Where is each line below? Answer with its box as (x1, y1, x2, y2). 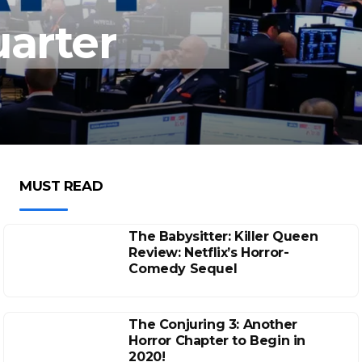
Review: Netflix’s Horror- (128, 245, 289, 260)
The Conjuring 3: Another (128, 317, 297, 332)
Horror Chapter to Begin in (128, 333, 305, 348)
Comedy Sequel (128, 261, 238, 276)
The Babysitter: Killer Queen (128, 229, 318, 244)
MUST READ (19, 178, 103, 194)
